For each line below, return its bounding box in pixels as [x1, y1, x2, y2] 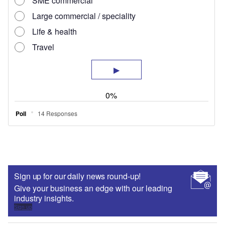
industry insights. [14, 192, 74, 204]
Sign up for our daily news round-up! [14, 170, 141, 182]
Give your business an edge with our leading [14, 182, 172, 194]
